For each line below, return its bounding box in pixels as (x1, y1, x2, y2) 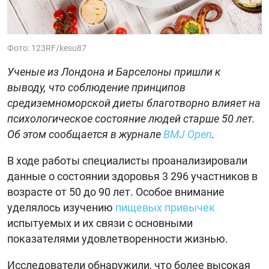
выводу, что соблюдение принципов (7, 80, 186, 94)
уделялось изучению (7, 201, 115, 214)
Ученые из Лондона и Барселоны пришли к (7, 65, 221, 78)
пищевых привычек (115, 201, 215, 214)
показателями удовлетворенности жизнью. (7, 232, 228, 245)
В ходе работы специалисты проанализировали (7, 154, 247, 167)
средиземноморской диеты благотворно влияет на (7, 96, 261, 109)
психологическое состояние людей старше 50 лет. (7, 112, 255, 125)
